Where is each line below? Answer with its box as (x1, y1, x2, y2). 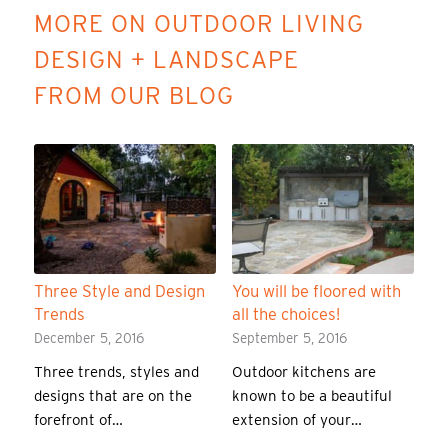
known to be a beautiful (231, 387, 392, 406)
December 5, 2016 (33, 330, 144, 347)
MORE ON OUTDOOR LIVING (33, 9, 364, 39)
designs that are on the (33, 387, 192, 406)
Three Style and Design (33, 281, 205, 302)
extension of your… (231, 411, 362, 430)
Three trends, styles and (33, 363, 199, 382)
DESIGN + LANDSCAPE (33, 45, 299, 75)
